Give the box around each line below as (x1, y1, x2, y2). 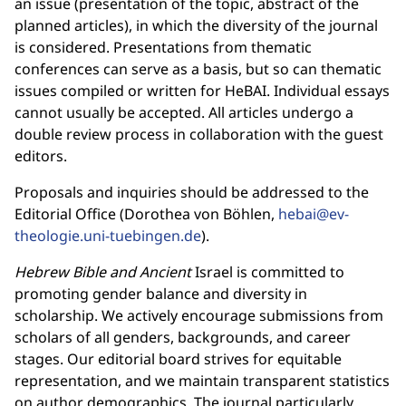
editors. (14, 146, 67, 166)
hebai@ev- (278, 204, 349, 224)
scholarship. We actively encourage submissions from (14, 305, 383, 325)
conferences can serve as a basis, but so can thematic (14, 59, 382, 79)
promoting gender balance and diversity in (14, 284, 307, 304)
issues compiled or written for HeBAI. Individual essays (14, 81, 390, 101)
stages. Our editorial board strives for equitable (14, 349, 342, 369)
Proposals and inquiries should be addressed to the (14, 182, 369, 202)
